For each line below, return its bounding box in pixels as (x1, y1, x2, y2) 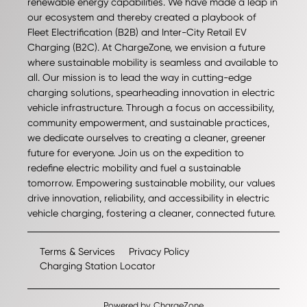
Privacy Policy (129, 246, 189, 258)
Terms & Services (40, 246, 115, 258)
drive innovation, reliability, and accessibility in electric (27, 193, 269, 204)
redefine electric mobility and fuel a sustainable (27, 162, 241, 174)
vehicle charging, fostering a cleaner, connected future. (27, 208, 275, 219)
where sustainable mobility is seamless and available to (27, 57, 278, 69)
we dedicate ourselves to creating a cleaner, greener (27, 132, 266, 144)
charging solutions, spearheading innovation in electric (27, 87, 275, 99)
